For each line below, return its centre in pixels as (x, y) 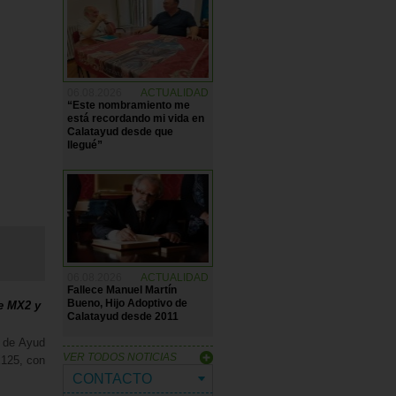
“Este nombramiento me (129, 105)
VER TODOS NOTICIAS (120, 357)
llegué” (85, 145)
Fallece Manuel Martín (122, 290)
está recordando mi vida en (136, 118)
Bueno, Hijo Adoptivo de (127, 303)
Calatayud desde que (120, 132)
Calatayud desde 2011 (123, 316)
